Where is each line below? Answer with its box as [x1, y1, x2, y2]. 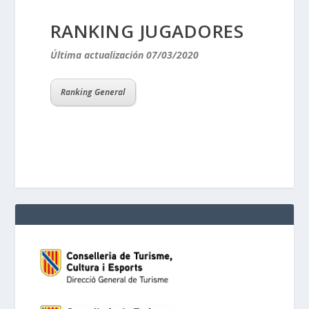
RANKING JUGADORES [50, 19, 244, 44]
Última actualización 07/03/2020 [50, 48, 199, 62]
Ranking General [60, 86, 126, 98]
